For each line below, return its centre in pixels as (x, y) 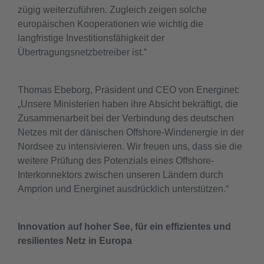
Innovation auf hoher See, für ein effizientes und (124, 226)
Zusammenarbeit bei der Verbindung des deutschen (126, 118)
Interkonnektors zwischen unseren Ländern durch (121, 174)
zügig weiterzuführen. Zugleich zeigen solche (112, 9)
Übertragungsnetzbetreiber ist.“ (82, 52)
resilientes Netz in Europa (75, 240)
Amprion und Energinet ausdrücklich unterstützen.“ (123, 189)
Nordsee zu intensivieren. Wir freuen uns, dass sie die (130, 146)
